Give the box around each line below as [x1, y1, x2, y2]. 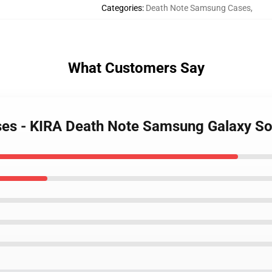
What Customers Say [67, 59, 205, 76]
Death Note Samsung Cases [145, 3, 251, 13]
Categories [101, 3, 142, 13]
